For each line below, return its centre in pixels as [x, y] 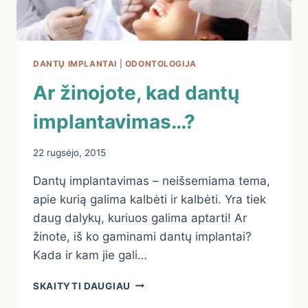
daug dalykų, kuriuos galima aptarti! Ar [140, 218]
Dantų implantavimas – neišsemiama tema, [152, 180]
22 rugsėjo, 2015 [69, 152]
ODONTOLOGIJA [161, 64]
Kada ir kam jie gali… [90, 255]
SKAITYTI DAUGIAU [82, 286]
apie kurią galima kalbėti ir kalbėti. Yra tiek [150, 199]
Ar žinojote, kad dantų [136, 93]
